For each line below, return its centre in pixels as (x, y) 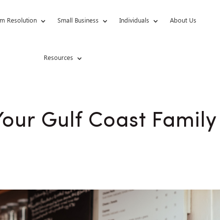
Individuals (134, 21)
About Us (183, 21)
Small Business (78, 21)
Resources (59, 58)
